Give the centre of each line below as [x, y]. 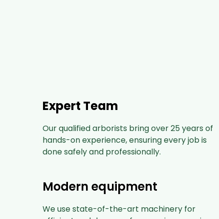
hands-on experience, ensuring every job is [125, 140]
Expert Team [80, 106]
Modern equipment [100, 186]
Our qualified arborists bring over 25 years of [128, 128]
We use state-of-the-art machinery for [119, 209]
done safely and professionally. [102, 152]
